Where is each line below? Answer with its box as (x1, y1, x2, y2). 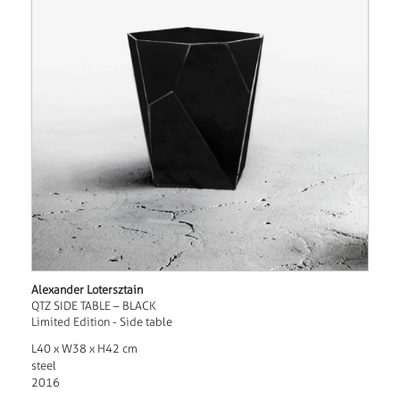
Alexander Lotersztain (30, 283, 143, 297)
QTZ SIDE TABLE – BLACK (30, 299, 156, 313)
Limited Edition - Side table (30, 315, 172, 329)
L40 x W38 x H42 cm (30, 342, 137, 356)
